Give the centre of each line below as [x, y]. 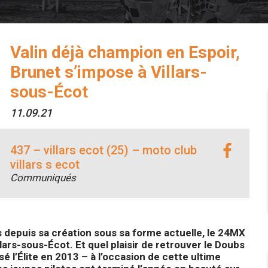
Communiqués [43, 178]
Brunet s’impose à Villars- [108, 72]
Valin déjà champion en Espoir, [125, 52]
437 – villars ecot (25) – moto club [103, 150]
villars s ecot [45, 165]
